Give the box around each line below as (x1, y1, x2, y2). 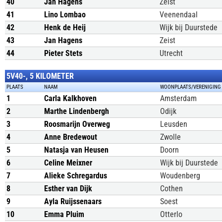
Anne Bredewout (44, 132, 97, 142)
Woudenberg (160, 171, 200, 180)
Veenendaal (160, 10, 198, 19)
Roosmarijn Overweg (44, 119, 110, 129)
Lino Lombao (44, 10, 86, 19)
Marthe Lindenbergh (44, 107, 109, 116)
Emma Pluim (44, 210, 84, 219)
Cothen (160, 184, 183, 193)
